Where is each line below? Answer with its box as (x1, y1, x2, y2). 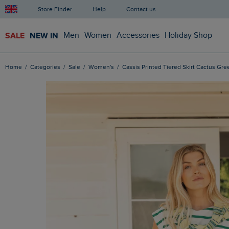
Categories (34, 63, 60, 71)
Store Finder (41, 5, 72, 13)
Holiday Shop (165, 30, 212, 40)
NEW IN (30, 30, 58, 41)
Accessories (117, 30, 159, 40)
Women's (94, 63, 114, 71)
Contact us (130, 5, 156, 13)
